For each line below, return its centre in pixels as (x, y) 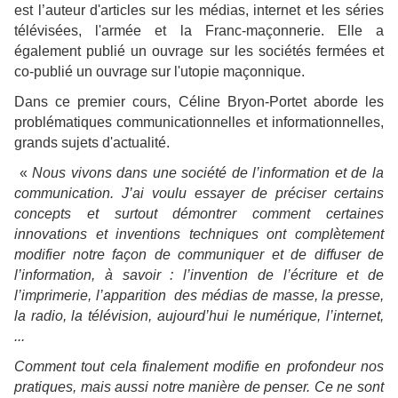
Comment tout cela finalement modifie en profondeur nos (199, 367)
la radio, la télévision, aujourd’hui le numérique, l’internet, (199, 316)
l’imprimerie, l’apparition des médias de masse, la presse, (199, 296)
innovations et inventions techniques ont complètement (199, 235)
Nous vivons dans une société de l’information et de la (208, 173)
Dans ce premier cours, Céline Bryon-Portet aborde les (199, 102)
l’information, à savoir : (99, 275)
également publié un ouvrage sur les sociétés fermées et (199, 52)
